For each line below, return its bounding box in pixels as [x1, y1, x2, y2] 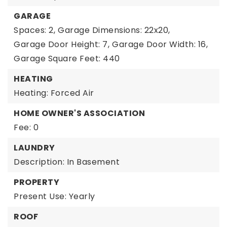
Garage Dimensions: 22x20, [58, 24, 170, 36]
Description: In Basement [14, 156, 120, 168]
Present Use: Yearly [14, 191, 95, 202]
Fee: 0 [14, 122, 39, 133]
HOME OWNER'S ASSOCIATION [14, 107, 145, 119]
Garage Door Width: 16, [112, 39, 208, 50]
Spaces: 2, [14, 24, 55, 36]
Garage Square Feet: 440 [14, 53, 120, 64]
